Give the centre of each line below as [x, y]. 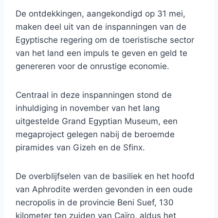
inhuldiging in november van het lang [88, 108]
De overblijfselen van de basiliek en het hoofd [105, 176]
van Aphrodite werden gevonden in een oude [104, 190]
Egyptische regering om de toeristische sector [105, 40]
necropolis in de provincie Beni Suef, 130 [95, 203]
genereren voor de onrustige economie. [92, 66]
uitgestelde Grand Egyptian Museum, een [97, 121]
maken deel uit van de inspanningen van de [101, 27]
